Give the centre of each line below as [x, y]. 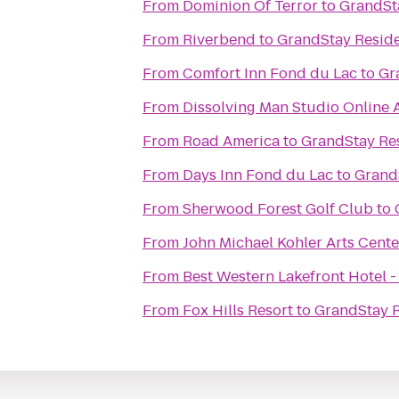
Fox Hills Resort [238, 310]
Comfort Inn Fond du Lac [270, 73]
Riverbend [219, 40]
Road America [231, 141]
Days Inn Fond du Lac [258, 175]
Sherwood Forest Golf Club [278, 209]
